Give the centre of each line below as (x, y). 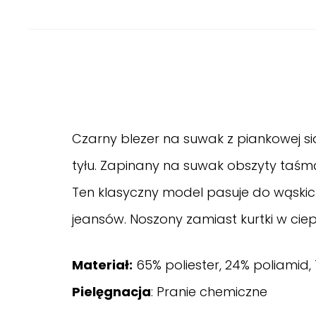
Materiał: (102, 265)
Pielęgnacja (111, 291)
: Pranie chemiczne (209, 291)
